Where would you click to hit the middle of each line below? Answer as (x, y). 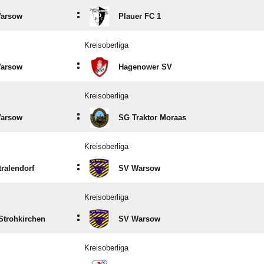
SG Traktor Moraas (152, 118)
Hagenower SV (145, 67)
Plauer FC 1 (140, 16)
